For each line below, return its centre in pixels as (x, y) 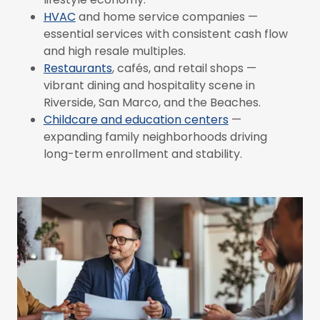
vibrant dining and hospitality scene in (149, 85)
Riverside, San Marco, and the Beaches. (153, 102)
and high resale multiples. (116, 51)
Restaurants (77, 68)
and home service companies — (166, 16)
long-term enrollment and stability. (144, 154)
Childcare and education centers (136, 119)
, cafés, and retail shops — (184, 68)
